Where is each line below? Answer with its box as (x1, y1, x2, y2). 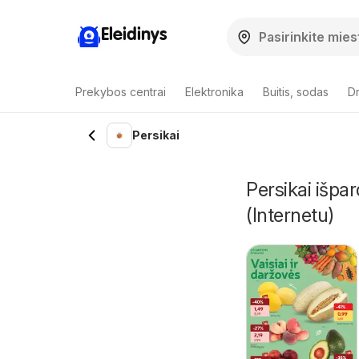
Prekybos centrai (75, 85, 166, 99)
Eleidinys (101, 26, 167, 44)
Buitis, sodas (263, 85, 329, 99)
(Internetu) (246, 204, 334, 227)
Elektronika (185, 85, 244, 99)
